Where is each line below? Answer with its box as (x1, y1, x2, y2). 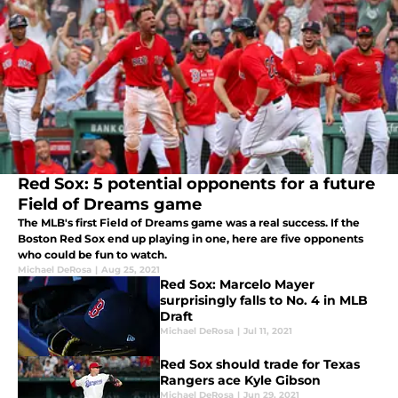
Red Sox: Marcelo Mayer (160, 276, 314, 293)
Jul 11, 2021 (243, 325, 292, 338)
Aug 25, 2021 (101, 264, 160, 276)
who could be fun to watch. (18, 248, 167, 262)
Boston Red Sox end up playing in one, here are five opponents (18, 232, 363, 246)
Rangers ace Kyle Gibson (160, 372, 321, 389)
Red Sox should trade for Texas (160, 356, 360, 373)
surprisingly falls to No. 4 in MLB (160, 292, 368, 309)
